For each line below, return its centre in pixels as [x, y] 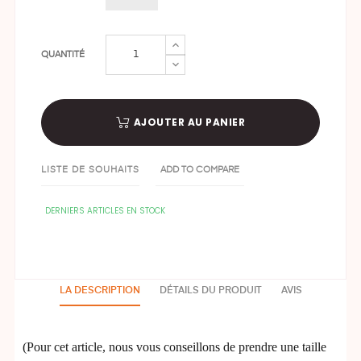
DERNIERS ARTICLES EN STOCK [105, 211]
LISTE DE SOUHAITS [90, 170]
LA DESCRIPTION [100, 291]
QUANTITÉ [63, 55]
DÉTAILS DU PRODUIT [210, 291]
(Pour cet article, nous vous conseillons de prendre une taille [174, 347]
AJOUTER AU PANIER [189, 122]
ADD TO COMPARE [200, 170]
